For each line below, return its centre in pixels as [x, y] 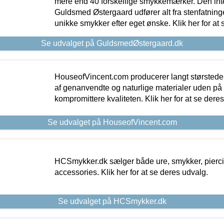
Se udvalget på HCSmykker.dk [112, 201]
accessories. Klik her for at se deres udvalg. [131, 172]
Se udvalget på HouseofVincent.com [112, 122]
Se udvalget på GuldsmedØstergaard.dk [112, 43]
